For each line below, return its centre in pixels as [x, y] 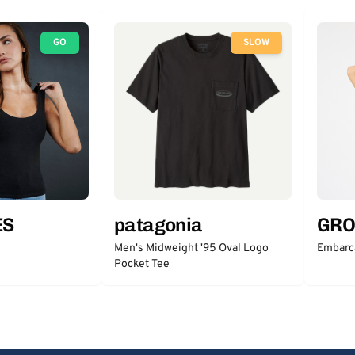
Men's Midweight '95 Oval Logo [191, 248]
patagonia [158, 225]
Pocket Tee [142, 264]
